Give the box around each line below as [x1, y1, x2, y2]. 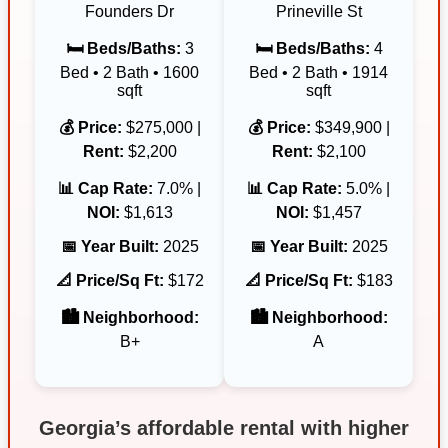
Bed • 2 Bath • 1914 [249, 63, 388, 81]
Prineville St [275, 2, 362, 20]
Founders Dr [85, 2, 174, 20]
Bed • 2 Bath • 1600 [60, 63, 199, 81]
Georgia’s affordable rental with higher [39, 416, 409, 439]
